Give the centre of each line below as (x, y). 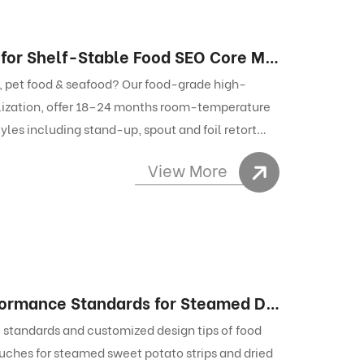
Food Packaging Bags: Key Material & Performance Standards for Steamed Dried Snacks (273, 301)
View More (188, 170)
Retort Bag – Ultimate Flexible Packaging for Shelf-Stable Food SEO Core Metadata (272, 56)
